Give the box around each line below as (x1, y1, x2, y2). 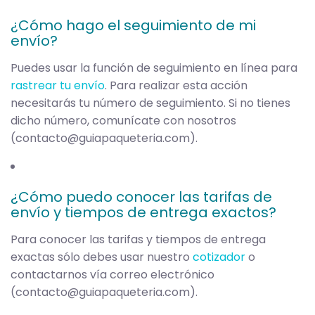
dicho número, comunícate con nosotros (11, 112, 236, 129)
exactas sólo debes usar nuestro (11, 248, 193, 265)
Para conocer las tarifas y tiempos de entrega (11, 231, 266, 247)
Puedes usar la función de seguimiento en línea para (11, 59, 297, 76)
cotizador (193, 248, 245, 265)
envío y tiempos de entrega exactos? (11, 202, 276, 222)
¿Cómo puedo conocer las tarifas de (11, 186, 272, 207)
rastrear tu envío (11, 77, 105, 94)
